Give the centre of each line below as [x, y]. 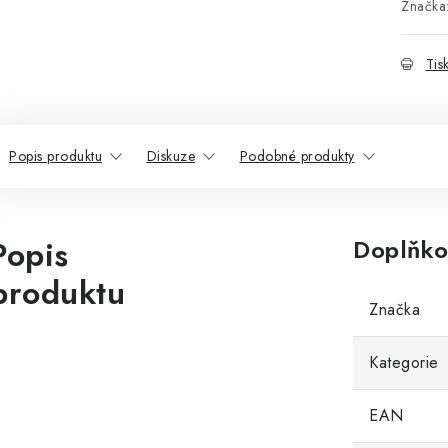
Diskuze [170, 156]
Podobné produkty [297, 156]
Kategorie [404, 362]
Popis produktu [55, 156]
